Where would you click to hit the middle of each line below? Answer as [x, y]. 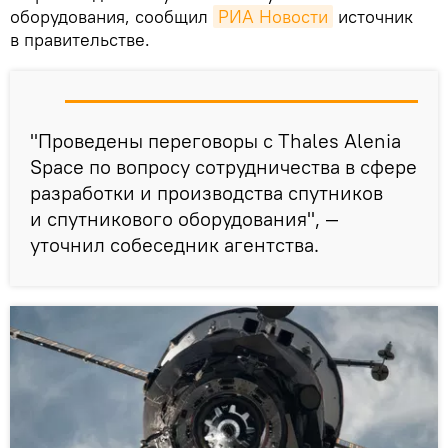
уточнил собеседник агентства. [174, 244]
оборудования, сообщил [111, 16]
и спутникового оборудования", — [184, 218]
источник [373, 16]
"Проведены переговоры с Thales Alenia [215, 140]
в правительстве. [80, 39]
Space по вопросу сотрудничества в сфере [223, 166]
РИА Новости [273, 16]
